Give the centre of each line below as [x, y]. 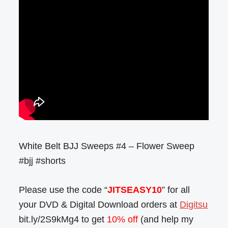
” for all [176, 190]
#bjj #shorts [42, 161]
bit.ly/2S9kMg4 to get [63, 219]
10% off [123, 219]
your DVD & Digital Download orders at [99, 204]
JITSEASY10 [135, 190]
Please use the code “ [63, 190]
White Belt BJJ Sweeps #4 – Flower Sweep [107, 146]
